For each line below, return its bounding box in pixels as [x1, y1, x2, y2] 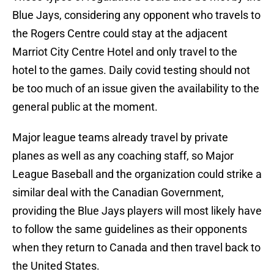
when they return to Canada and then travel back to [12, 241, 261, 254]
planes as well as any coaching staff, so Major [12, 149, 234, 163]
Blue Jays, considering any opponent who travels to [12, 9, 261, 22]
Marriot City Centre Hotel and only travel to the [12, 45, 237, 59]
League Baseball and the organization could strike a [12, 168, 262, 181]
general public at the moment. [12, 100, 158, 114]
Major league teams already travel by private [12, 131, 228, 144]
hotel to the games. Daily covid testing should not [12, 64, 250, 77]
